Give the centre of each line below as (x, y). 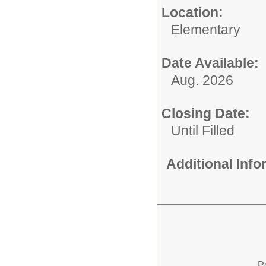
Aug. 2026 (202, 80)
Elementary (206, 30)
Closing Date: (206, 114)
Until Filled (203, 131)
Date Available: (210, 63)
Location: (192, 13)
